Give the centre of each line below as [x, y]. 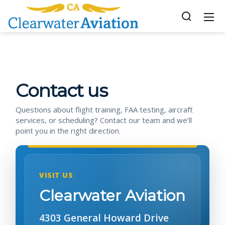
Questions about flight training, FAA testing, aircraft [104, 109]
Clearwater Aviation [112, 196]
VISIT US [56, 175]
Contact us [62, 90]
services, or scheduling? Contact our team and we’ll [104, 120]
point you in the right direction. [68, 131]
